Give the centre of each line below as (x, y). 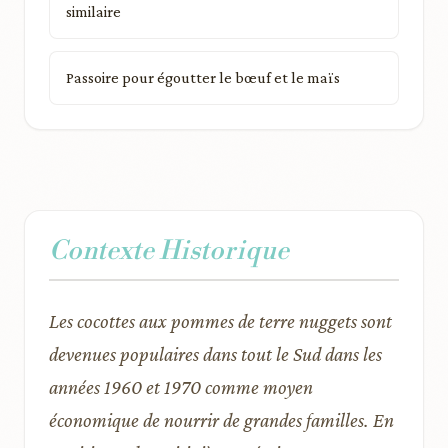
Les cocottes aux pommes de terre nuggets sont (220, 320)
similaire (93, 11)
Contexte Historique (169, 250)
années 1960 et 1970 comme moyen (181, 386)
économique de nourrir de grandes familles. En (221, 419)
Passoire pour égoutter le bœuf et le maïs (203, 77)
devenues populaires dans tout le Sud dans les (215, 353)
